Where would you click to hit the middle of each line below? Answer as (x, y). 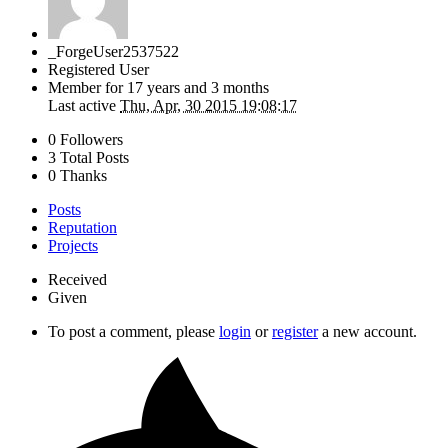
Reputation (82, 227)
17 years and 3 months (198, 87)
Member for (87, 87)
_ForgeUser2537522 (113, 51)
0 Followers (85, 139)
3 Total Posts (88, 157)
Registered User (98, 69)
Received (77, 279)
